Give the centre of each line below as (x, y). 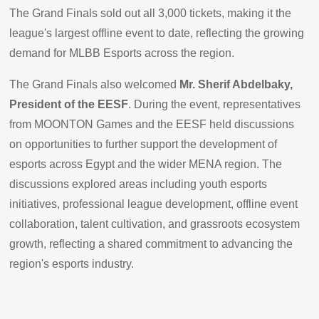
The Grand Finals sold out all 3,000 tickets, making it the (151, 13)
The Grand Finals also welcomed (95, 84)
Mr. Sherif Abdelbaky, (236, 84)
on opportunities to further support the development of (143, 144)
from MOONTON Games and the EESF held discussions (152, 124)
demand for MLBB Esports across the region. (124, 53)
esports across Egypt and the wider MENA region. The (146, 164)
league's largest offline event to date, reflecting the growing (157, 33)
